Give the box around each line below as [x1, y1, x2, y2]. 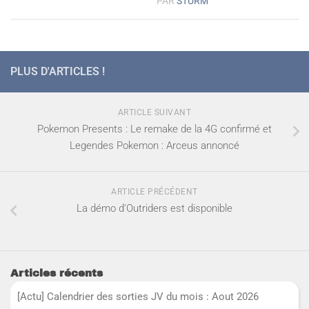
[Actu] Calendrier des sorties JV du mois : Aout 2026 [17, 290, 261, 303]
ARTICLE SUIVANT [117, 107, 192, 117]
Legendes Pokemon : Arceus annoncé [70, 139, 239, 152]
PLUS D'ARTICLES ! [10, 64, 105, 78]
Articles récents [10, 267, 103, 279]
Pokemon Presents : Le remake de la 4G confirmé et [37, 122, 272, 135]
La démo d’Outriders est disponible [77, 201, 232, 215]
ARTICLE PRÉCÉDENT [111, 186, 198, 197]
